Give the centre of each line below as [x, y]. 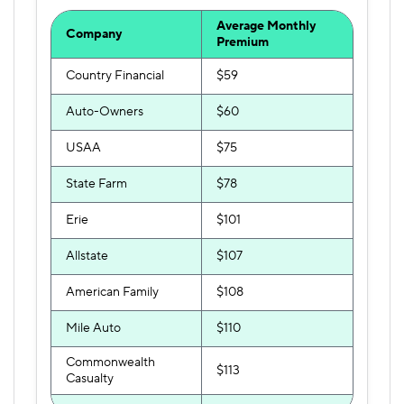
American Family [112, 292]
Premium [243, 42]
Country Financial [115, 76]
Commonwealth [110, 363]
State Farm [96, 184]
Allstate [87, 256]
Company [94, 34]
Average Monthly [266, 26]
